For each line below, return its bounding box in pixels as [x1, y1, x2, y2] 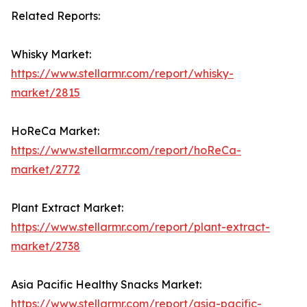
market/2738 [11, 238, 80, 253]
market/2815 [11, 85, 80, 99]
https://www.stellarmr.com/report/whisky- [11, 66, 234, 80]
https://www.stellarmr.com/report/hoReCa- [11, 143, 241, 157]
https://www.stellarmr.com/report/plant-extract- [11, 219, 270, 234]
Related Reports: [11, 8, 100, 23]
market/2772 [11, 162, 80, 176]
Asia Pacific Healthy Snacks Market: [11, 277, 201, 291]
